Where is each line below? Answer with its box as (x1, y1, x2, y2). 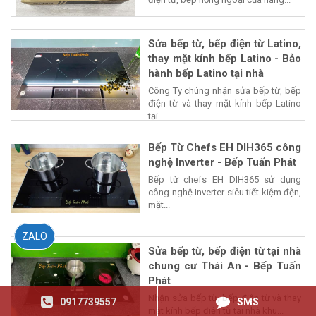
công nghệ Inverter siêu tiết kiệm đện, (148, 186, 301, 197)
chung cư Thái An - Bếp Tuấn (148, 259, 301, 272)
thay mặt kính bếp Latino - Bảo (148, 51, 301, 65)
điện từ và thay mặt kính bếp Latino (148, 97, 301, 109)
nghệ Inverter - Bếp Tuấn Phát (148, 155, 296, 169)
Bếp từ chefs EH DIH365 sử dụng (148, 174, 301, 185)
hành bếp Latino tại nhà (148, 66, 264, 80)
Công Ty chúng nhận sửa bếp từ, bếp (148, 85, 301, 96)
